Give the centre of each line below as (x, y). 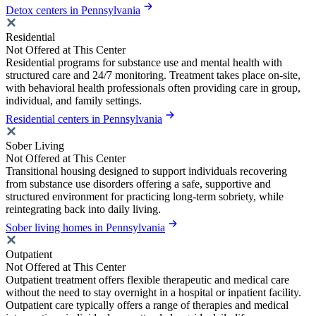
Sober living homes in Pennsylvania (85, 228)
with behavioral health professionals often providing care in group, (153, 88)
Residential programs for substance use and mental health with (144, 63)
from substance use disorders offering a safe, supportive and (138, 184)
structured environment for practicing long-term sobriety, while (145, 197)
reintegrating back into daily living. (83, 209)
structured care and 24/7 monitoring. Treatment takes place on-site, (153, 75)
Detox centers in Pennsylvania (73, 11)
